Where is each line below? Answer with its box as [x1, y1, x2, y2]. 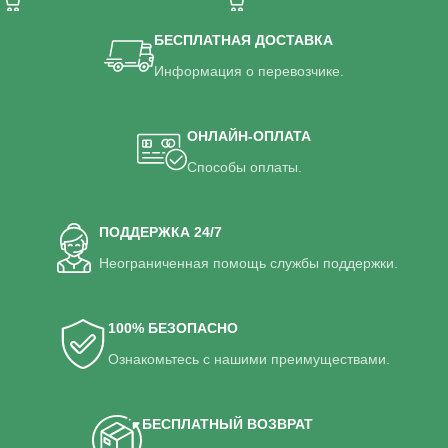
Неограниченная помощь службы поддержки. [99, 255, 399, 272]
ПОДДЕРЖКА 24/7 [99, 224, 223, 241]
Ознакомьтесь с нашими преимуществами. [107, 351, 390, 368]
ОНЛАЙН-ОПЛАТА [186, 128, 311, 145]
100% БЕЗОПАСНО [107, 320, 238, 337]
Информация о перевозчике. [153, 63, 344, 80]
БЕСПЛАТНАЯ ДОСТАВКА [153, 32, 333, 49]
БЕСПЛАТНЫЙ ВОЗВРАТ [141, 416, 313, 433]
